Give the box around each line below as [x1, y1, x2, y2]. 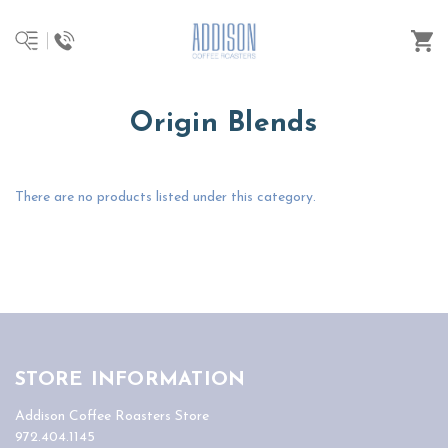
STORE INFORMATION [15, 369, 246, 390]
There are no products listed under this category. [15, 190, 316, 205]
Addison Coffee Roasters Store [15, 408, 209, 424]
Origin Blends [130, 110, 318, 138]
